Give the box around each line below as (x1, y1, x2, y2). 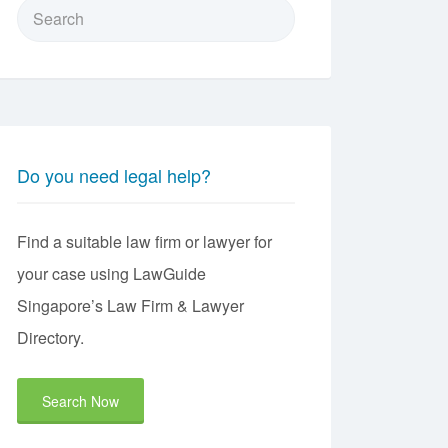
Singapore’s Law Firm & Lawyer (17, 294, 244, 317)
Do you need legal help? (17, 162, 211, 188)
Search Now (42, 391, 119, 411)
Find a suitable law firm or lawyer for (17, 230, 272, 253)
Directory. (17, 326, 84, 349)
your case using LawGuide (17, 262, 206, 285)
